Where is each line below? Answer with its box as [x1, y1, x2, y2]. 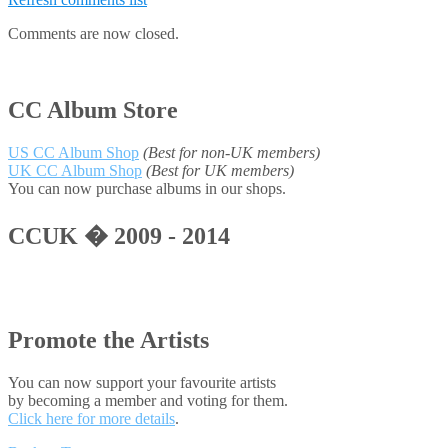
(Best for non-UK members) [143, 144, 320, 162]
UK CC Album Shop [8, 162, 142, 180]
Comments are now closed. [8, 25, 179, 43]
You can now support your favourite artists [8, 373, 276, 391]
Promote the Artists [8, 326, 209, 353]
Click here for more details [8, 409, 175, 427]
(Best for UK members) [146, 162, 294, 180]
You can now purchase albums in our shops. [8, 180, 286, 198]
